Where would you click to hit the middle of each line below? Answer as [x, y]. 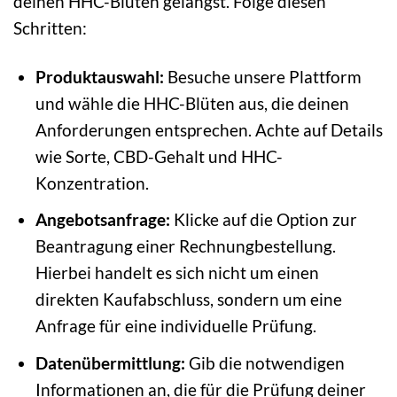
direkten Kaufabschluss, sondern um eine [188, 300]
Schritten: [50, 27]
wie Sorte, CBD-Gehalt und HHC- [159, 156]
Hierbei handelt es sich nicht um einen [177, 273]
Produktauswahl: [99, 76]
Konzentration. [92, 183]
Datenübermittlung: [110, 362]
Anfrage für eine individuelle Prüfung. [175, 326]
